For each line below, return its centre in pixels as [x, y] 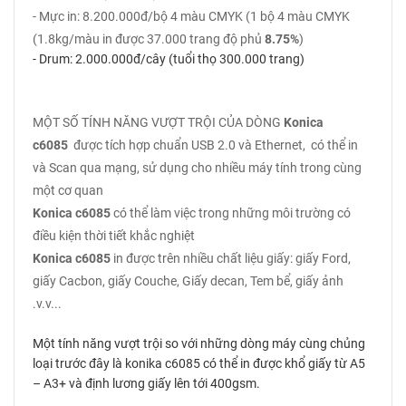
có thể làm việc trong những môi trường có [231, 213]
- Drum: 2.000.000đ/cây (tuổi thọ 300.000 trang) [169, 59]
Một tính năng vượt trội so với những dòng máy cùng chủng [199, 343]
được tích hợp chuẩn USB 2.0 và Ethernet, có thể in [214, 145]
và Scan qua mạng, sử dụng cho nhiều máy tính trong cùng [197, 168]
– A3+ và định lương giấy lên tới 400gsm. [146, 383]
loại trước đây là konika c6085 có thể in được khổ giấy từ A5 [199, 363]
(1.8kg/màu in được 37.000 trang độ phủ [149, 39]
